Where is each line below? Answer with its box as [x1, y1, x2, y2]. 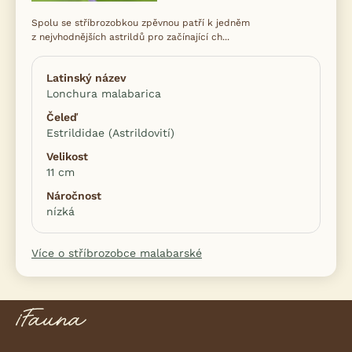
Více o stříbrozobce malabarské [31, 246, 202, 259]
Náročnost [46, 189, 101, 202]
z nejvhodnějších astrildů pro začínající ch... [31, 31, 229, 42]
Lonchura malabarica [46, 86, 161, 100]
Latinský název [46, 71, 126, 84]
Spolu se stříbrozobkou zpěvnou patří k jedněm [31, 16, 250, 28]
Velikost [46, 149, 88, 163]
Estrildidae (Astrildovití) [46, 126, 174, 139]
